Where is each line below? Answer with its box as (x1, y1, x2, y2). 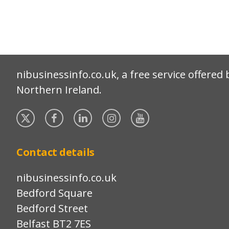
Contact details (16, 145, 95, 159)
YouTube (151, 108, 188, 120)
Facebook (65, 108, 104, 120)
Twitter (37, 108, 69, 120)
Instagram (123, 108, 166, 120)
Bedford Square (16, 186, 93, 200)
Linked (94, 108, 122, 120)
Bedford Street (16, 201, 88, 215)
